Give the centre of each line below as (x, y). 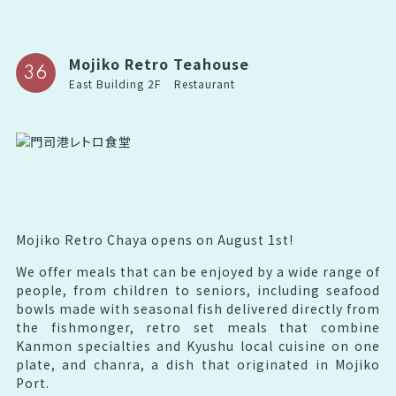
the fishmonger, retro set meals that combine (198, 327)
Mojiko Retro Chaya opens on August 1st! (154, 240)
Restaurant (204, 84)
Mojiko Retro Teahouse (159, 64)
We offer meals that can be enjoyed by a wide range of (198, 271)
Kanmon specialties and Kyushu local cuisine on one (198, 346)
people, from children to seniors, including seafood (198, 290)
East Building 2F (114, 84)
